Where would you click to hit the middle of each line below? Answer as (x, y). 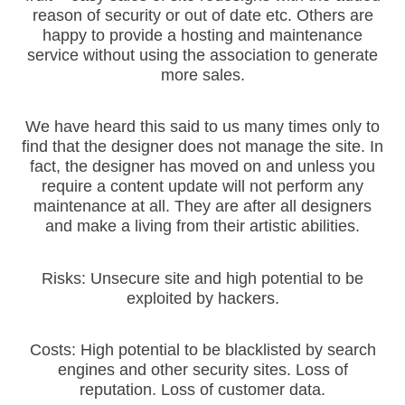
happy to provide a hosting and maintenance (202, 36)
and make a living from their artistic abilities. (202, 226)
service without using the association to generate (202, 56)
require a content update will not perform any (202, 187)
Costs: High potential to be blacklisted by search (202, 349)
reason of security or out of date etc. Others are (202, 16)
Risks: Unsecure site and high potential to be (202, 278)
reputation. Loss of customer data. (202, 389)
